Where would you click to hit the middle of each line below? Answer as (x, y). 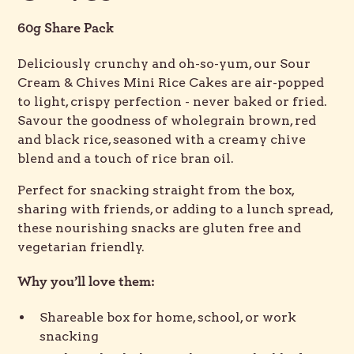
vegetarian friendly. (81, 247)
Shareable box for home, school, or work (168, 317)
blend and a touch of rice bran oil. (126, 158)
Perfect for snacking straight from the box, (156, 190)
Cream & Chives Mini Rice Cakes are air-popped (171, 83)
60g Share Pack (66, 28)
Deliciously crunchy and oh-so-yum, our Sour (164, 64)
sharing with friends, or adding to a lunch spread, (175, 209)
